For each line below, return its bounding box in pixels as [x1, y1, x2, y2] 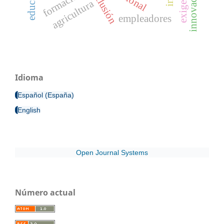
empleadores [118, 12, 171, 24]
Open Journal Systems [76, 148, 148, 157]
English [17, 106, 40, 114]
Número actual [15, 187, 75, 198]
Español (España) [17, 91, 74, 99]
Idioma [15, 72, 43, 83]
